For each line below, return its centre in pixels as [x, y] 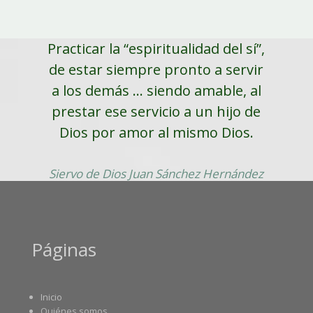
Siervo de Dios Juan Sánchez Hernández [156, 174]
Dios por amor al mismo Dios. [156, 133]
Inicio [51, 297]
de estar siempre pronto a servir [156, 70]
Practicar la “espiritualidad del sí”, [156, 49]
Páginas [64, 250]
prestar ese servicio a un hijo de [156, 112]
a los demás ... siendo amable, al [156, 91]
